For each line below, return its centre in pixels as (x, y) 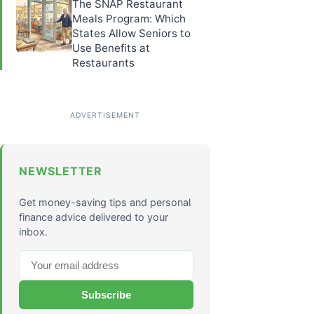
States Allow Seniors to (131, 33)
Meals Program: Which (129, 18)
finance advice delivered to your (94, 217)
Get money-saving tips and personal (105, 202)
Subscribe (106, 294)
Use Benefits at (111, 48)
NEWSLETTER (61, 171)
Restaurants (103, 62)
